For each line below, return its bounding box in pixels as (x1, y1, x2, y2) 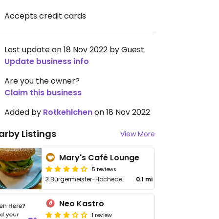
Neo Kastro (59, 198, 105, 209)
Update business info (4, 56, 89, 67)
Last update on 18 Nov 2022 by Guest (4, 44, 144, 55)
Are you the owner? (4, 75, 80, 87)
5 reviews (92, 165, 117, 173)
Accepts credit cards (4, 10, 86, 22)
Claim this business (4, 87, 82, 98)
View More (120, 129, 155, 139)
